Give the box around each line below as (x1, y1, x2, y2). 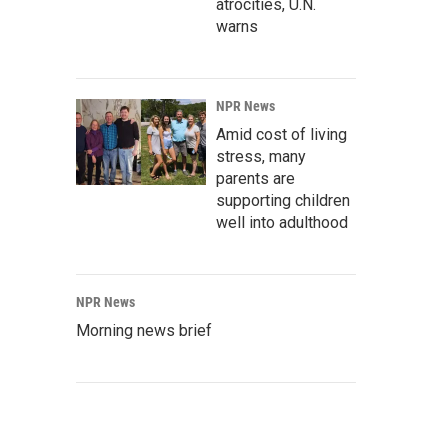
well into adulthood (216, 213, 348, 232)
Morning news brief (76, 321, 212, 340)
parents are (216, 169, 295, 188)
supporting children (216, 191, 350, 210)
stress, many (216, 147, 306, 166)
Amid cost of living (216, 125, 347, 144)
